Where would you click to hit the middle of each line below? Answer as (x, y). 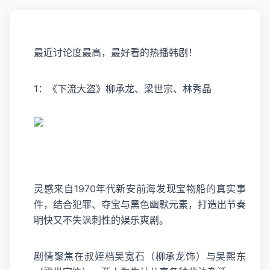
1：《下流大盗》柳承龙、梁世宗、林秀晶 (123, 89)
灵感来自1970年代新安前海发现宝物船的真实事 (140, 189)
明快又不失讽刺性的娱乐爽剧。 (101, 220)
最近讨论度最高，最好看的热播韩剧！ (116, 52)
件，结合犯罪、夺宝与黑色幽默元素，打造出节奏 (140, 204)
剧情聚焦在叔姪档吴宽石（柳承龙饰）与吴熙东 (140, 256)
